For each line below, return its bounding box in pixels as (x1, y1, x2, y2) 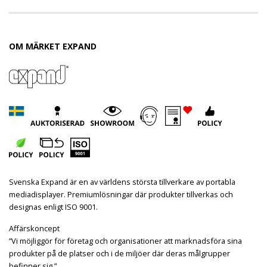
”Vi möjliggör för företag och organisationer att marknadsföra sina (9, 235, 242, 247)
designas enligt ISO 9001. (9, 201, 98, 213)
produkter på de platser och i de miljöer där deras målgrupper (9, 248, 230, 259)
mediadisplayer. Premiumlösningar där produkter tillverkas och (9, 189, 233, 200)
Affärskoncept (9, 223, 60, 234)
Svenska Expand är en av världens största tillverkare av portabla (9, 176, 235, 188)
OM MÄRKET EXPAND (9, 41, 97, 52)
